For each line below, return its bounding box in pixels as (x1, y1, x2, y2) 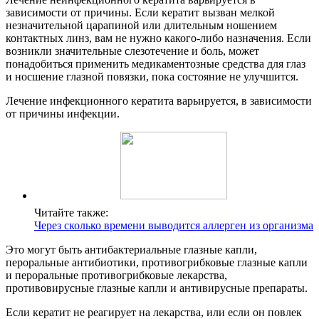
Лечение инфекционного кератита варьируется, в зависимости (6, 95, 312, 108)
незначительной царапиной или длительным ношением (6, 19, 277, 32)
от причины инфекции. (6, 108, 120, 120)
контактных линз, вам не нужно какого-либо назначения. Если (6, 32, 311, 45)
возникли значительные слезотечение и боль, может (6, 45, 259, 58)
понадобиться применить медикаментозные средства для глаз (6, 58, 305, 70)
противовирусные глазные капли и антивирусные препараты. (6, 282, 308, 295)
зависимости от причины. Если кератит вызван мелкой (6, 6, 275, 19)
